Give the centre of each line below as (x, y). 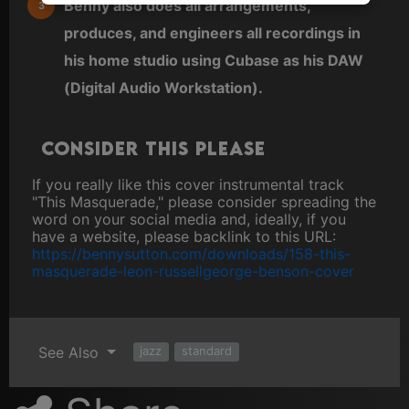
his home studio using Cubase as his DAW (214, 60)
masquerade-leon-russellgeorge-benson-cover (193, 271)
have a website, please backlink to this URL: (184, 236)
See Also (71, 352)
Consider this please (153, 148)
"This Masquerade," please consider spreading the (204, 201)
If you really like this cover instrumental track (188, 184)
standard (207, 351)
